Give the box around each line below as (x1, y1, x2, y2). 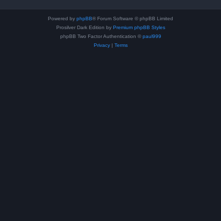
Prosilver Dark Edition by (56, 25, 113, 30)
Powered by (48, 16, 76, 21)
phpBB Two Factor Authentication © (60, 34, 143, 39)
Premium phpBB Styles (112, 25, 165, 30)
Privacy (93, 42, 110, 48)
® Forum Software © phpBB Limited (92, 16, 173, 21)
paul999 (142, 34, 161, 39)
